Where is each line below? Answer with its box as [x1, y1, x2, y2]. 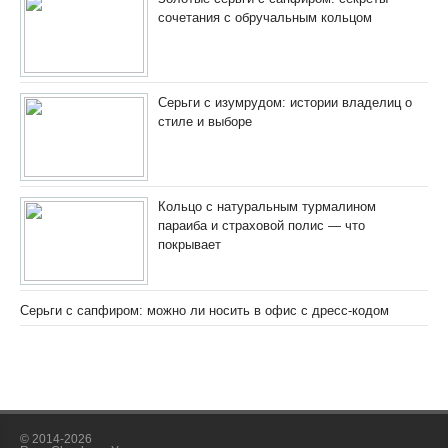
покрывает [158, 237, 221, 253]
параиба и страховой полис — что [158, 218, 365, 234]
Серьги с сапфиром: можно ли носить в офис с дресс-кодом [20, 303, 389, 319]
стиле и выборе [158, 114, 252, 130]
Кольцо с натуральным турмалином [158, 199, 376, 215]
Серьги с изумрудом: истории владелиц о [158, 95, 412, 111]
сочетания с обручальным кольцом [158, 10, 372, 26]
